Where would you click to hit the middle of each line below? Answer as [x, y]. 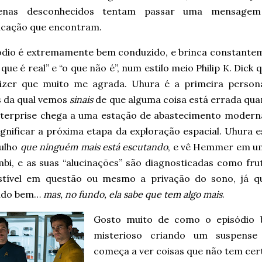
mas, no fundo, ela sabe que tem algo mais [133, 194]
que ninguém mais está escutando [94, 147]
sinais [82, 99]
